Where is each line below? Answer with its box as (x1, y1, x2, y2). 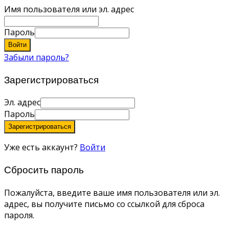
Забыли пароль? (4, 51, 69, 63)
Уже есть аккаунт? (4, 142, 80, 153)
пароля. (4, 209, 34, 221)
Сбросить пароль (4, 163, 84, 177)
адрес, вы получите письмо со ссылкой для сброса (4, 198, 204, 210)
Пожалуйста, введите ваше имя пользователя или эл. (4, 187, 220, 198)
